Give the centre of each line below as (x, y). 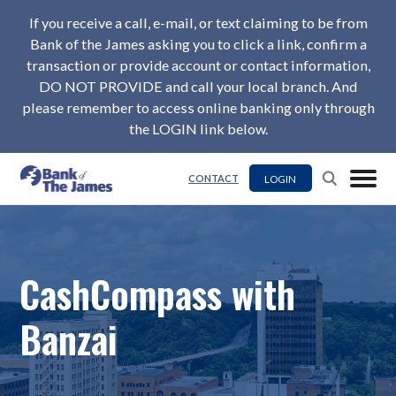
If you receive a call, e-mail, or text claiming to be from (198, 23)
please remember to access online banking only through (198, 108)
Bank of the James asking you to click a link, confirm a (198, 44)
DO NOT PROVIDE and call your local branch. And (198, 87)
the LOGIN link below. (198, 129)
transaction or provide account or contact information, (198, 65)
